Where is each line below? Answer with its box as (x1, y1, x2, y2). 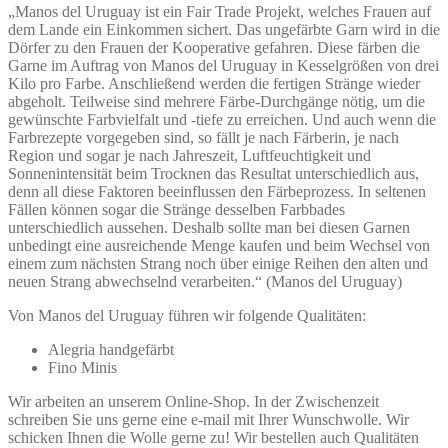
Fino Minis (48, 358, 117, 376)
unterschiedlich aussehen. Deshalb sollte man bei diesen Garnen (8, 218, 410, 236)
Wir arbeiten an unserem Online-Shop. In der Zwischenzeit (8, 392, 379, 410)
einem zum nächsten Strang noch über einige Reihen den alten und (8, 254, 428, 272)
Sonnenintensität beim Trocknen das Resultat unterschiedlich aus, (8, 164, 419, 182)
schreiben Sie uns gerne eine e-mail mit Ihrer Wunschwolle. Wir (8, 410, 409, 428)
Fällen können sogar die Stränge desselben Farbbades (8, 200, 345, 218)
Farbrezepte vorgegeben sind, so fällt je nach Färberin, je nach (8, 128, 399, 146)
